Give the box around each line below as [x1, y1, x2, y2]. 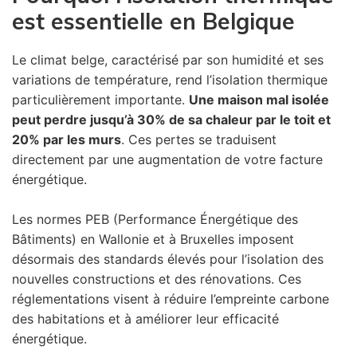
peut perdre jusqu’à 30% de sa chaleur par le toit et [12, 111, 331, 127]
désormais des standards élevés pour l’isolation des [12, 250, 324, 267]
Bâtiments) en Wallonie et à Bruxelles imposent [12, 230, 294, 247]
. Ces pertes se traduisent [121, 131, 277, 147]
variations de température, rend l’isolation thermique [12, 71, 328, 88]
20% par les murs [12, 131, 121, 147]
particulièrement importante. [12, 91, 189, 108]
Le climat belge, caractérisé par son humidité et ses [12, 51, 324, 68]
